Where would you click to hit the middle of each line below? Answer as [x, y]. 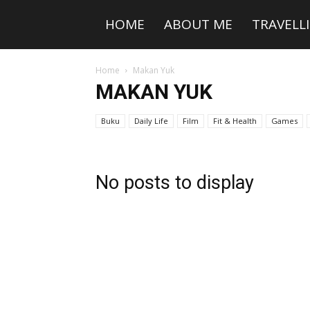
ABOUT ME [198, 24]
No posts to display [175, 183]
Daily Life [151, 121]
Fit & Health [235, 121]
